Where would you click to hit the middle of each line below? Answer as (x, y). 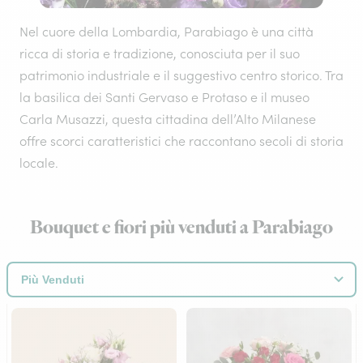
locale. (39, 163)
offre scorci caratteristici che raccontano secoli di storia (181, 141)
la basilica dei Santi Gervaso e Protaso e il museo (164, 97)
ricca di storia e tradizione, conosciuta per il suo (160, 53)
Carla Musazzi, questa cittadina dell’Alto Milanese (168, 119)
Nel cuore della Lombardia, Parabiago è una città (167, 32)
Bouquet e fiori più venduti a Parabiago (181, 228)
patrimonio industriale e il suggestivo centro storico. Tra (181, 75)
